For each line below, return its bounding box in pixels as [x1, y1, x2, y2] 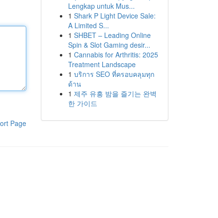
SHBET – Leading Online [73, 30, 151, 40]
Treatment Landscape [68, 59, 136, 69]
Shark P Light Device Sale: [73, 11, 156, 20]
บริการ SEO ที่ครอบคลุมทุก [73, 69, 154, 79]
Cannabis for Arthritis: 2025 [73, 50, 158, 59]
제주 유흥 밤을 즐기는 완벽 [73, 89, 157, 98]
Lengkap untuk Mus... [68, 1, 135, 11]
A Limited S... [68, 20, 109, 30]
